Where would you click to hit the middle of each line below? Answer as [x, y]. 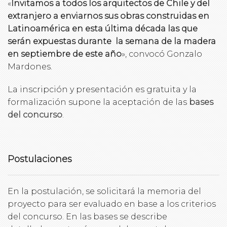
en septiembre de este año [65, 54]
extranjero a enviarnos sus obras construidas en [108, 16]
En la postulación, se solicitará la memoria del [104, 191]
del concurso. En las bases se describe [87, 216]
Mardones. [30, 66]
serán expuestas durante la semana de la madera [112, 41]
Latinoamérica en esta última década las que [103, 28]
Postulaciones [40, 159]
